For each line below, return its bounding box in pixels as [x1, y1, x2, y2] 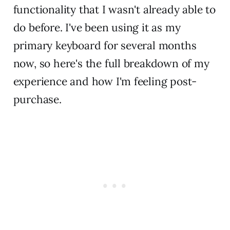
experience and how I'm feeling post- [13, 74, 197, 89]
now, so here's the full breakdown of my [13, 56, 209, 71]
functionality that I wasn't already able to [13, 3, 216, 17]
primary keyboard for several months [13, 39, 197, 53]
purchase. [13, 92, 62, 107]
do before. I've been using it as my [13, 21, 181, 35]
